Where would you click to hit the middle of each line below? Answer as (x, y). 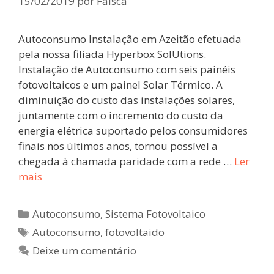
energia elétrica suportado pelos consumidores (133, 130)
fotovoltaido (135, 232)
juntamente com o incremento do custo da (121, 115)
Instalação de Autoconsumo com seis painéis (127, 69)
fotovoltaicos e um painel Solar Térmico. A (120, 84)
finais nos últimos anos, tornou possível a (118, 146)
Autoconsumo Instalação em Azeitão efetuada (130, 39)
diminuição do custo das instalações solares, (127, 100)
